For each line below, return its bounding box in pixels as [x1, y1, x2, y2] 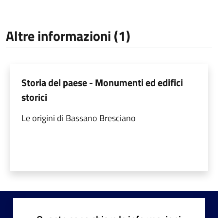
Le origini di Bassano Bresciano [21, 111, 136, 125]
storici [21, 89, 47, 105]
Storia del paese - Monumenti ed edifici [21, 74, 183, 90]
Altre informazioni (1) [6, 25, 130, 46]
